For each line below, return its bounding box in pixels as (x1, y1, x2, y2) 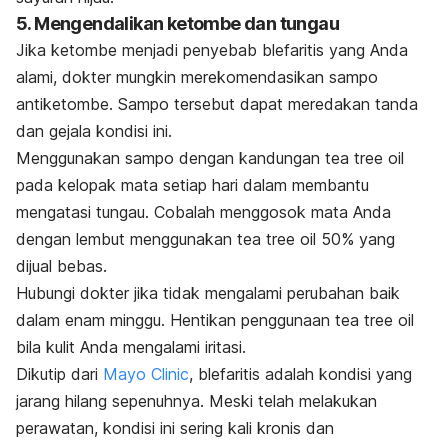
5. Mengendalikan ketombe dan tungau (16, 13, 339, 35)
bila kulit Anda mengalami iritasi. (16, 337, 251, 358)
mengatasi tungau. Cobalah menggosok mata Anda (16, 202, 391, 223)
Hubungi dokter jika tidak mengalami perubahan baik (16, 283, 400, 304)
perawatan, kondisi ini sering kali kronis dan (16, 418, 334, 439)
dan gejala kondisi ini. (16, 121, 172, 142)
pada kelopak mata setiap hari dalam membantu (16, 175, 369, 196)
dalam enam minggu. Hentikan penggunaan (16, 310, 335, 331)
